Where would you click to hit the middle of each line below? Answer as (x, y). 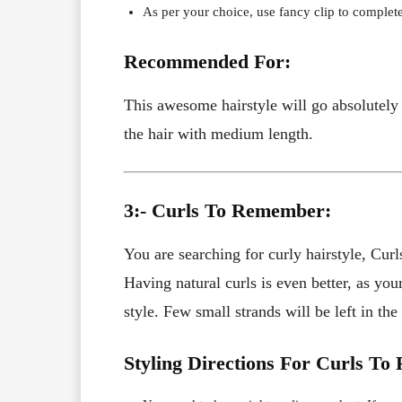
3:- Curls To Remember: (227, 210)
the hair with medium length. (218, 133)
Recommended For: (207, 61)
